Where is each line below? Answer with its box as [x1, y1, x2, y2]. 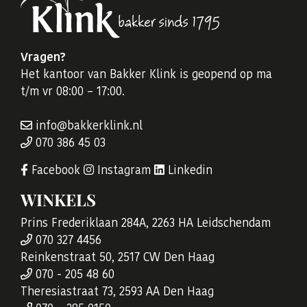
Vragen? [21, 48, 66, 65]
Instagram [94, 161, 151, 178]
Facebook [28, 161, 80, 178]
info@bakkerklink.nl [32, 116, 143, 134]
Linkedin [164, 161, 212, 178]
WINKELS [21, 188, 96, 210]
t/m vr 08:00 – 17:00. [21, 82, 125, 99]
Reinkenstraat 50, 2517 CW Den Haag [21, 249, 214, 266]
